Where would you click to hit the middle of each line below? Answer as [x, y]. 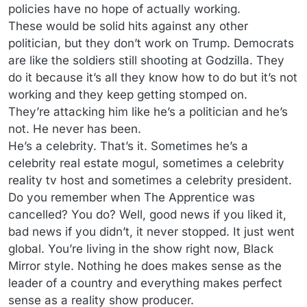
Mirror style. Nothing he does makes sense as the [145, 266]
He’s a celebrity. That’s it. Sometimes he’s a [128, 146]
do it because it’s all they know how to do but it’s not [153, 78]
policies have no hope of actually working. [124, 9]
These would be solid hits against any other [128, 26]
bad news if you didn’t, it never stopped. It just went [151, 232]
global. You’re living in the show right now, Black [141, 249]
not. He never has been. [75, 129]
